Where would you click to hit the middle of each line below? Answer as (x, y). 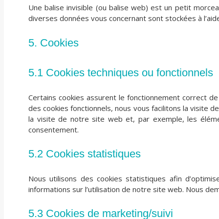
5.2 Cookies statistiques (85, 154)
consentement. (54, 130)
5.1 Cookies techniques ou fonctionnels (121, 73)
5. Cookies (54, 43)
